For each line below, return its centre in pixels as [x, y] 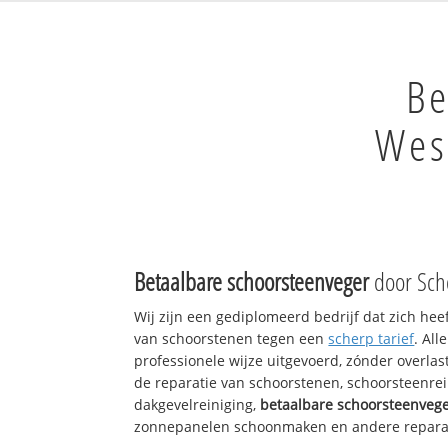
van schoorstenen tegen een [231, 338]
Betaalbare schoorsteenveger [252, 280]
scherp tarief [371, 338]
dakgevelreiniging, [197, 404]
